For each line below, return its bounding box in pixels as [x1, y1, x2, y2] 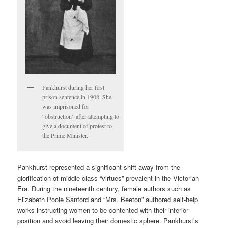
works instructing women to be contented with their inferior [17, 205, 189, 215]
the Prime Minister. [42, 131, 89, 139]
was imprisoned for [42, 102, 90, 110]
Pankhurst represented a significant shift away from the [17, 162, 181, 173]
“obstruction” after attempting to [42, 111, 120, 120]
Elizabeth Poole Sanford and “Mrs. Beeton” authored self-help [17, 194, 198, 205]
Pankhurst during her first [42, 82, 105, 91]
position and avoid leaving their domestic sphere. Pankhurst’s [17, 216, 199, 226]
